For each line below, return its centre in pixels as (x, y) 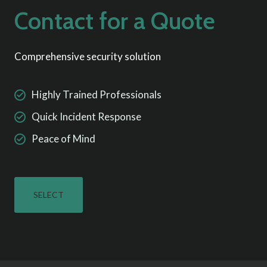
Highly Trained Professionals (97, 95)
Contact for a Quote (115, 21)
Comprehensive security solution (88, 57)
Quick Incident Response (86, 117)
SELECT (49, 195)
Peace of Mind (63, 139)
